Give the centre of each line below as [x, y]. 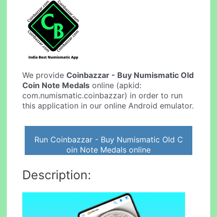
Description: [57, 175]
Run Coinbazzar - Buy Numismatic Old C [108, 139]
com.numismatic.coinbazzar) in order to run [103, 96]
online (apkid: [116, 85]
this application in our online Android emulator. [108, 106]
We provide [45, 75]
